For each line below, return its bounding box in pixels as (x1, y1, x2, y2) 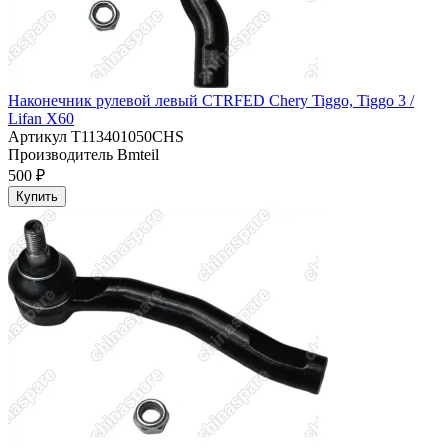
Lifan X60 (8, 110, 74, 128)
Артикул (8, 128, 67, 146)
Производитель (8, 146, 113, 164)
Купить (16, 189, 58, 205)
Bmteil (113, 146, 159, 164)
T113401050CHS (67, 128, 184, 146)
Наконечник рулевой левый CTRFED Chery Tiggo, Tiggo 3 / (8, 92, 414, 110)
